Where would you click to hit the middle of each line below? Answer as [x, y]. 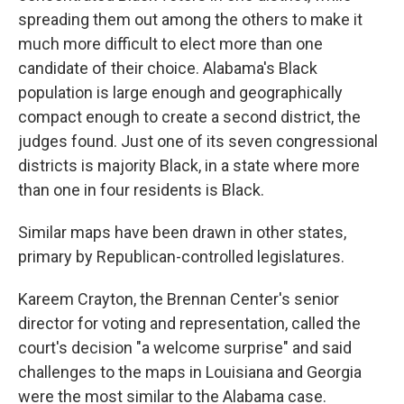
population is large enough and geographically [180, 92]
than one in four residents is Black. [141, 190]
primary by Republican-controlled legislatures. [181, 257]
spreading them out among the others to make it [190, 19]
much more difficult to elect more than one [170, 44]
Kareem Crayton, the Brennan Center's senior [179, 299]
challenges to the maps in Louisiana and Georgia [190, 372]
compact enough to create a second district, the [189, 117]
